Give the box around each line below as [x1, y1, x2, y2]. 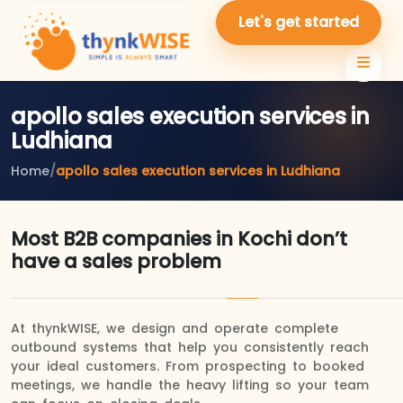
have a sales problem [11, 248, 221, 274]
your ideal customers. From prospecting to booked [11, 357, 364, 375]
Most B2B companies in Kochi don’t [11, 226, 347, 252]
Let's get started [238, 12, 359, 32]
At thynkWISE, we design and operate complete [11, 319, 338, 337]
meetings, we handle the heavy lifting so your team [11, 376, 369, 394]
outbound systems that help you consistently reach [11, 338, 369, 356]
